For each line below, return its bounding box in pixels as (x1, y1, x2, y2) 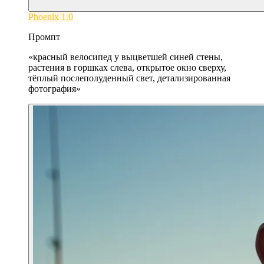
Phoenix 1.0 (28, 11, 73, 22)
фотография (28, 83, 76, 94)
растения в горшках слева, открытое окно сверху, (28, 62, 226, 72)
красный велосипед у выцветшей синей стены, (33, 51, 223, 62)
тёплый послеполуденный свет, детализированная (28, 72, 230, 83)
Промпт (28, 31, 60, 42)
